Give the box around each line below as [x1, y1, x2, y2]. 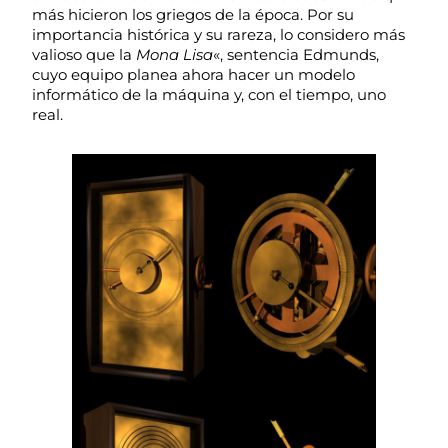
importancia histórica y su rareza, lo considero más [32, 24, 405, 44]
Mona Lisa [136, 44, 213, 64]
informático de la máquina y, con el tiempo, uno [32, 84, 386, 104]
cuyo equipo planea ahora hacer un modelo [32, 64, 355, 84]
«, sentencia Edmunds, [213, 44, 379, 64]
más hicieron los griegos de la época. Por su [32, 4, 354, 24]
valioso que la [32, 44, 136, 64]
